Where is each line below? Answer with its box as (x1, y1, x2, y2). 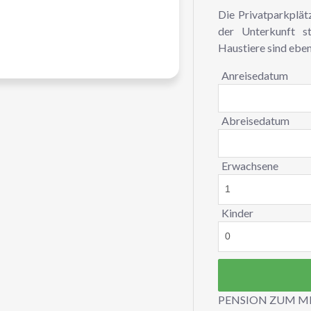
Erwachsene (221, 158, 278, 172)
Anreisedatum (221, 68, 288, 82)
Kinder (221, 205, 253, 219)
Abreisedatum (221, 113, 289, 127)
